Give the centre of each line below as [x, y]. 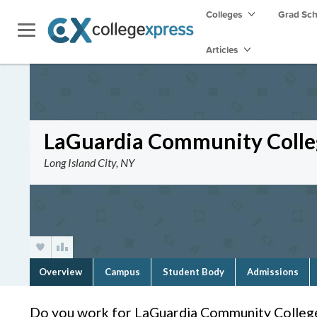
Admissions [273, 272]
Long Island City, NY [89, 162]
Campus [122, 272]
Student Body [194, 272]
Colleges [224, 14]
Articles [223, 50]
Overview [60, 272]
